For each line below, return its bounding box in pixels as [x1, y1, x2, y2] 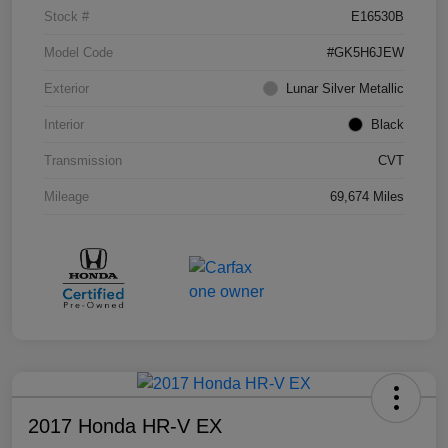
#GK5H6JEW [327, 44, 404, 60]
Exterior [44, 80, 89, 96]
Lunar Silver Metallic [286, 80, 404, 96]
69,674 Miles [330, 188, 404, 204]
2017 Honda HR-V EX [28, 415, 222, 438]
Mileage [44, 188, 89, 204]
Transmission [44, 152, 122, 168]
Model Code [44, 44, 113, 60]
